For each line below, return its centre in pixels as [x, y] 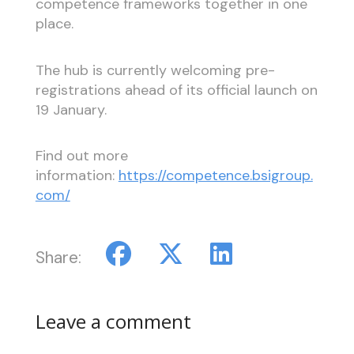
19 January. [71, 109]
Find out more [81, 156]
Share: [58, 258]
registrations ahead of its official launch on [176, 90]
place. [54, 24]
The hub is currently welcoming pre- [155, 70]
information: [77, 176]
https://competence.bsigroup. [215, 176]
